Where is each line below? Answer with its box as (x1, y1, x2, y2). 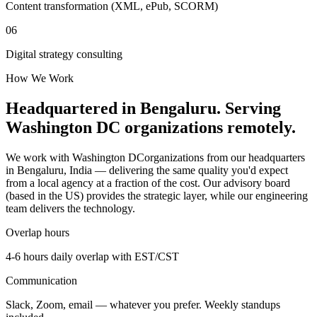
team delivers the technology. (6, 202, 135, 214)
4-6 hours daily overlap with (6, 250, 134, 263)
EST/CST (134, 250, 179, 263)
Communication (6, 274, 77, 287)
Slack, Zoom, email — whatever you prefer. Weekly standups (6, 298, 280, 311)
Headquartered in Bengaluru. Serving (6, 98, 281, 117)
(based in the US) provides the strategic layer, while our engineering (6, 189, 308, 202)
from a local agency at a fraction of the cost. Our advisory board (6, 176, 290, 189)
